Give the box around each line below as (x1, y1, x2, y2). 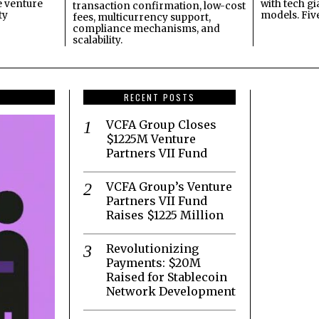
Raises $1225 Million (106, 207, 224, 222)
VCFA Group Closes (106, 117, 216, 132)
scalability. (72, 33, 122, 46)
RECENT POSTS (124, 90, 195, 103)
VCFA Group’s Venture (106, 179, 232, 194)
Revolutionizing (106, 241, 199, 256)
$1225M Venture (106, 131, 196, 146)
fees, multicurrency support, (72, 11, 211, 23)
